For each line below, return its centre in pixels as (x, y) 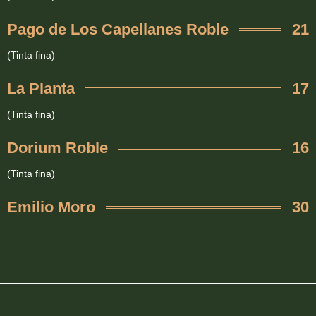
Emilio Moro (51, 207)
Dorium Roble (57, 148)
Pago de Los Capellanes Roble (118, 30)
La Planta (41, 89)
